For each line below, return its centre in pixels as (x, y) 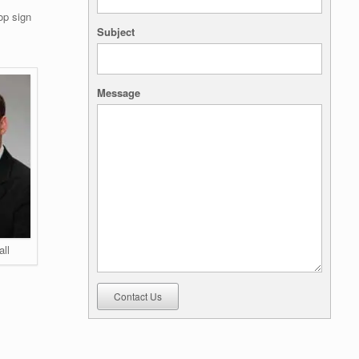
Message (119, 93)
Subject (116, 32)
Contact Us (138, 296)
